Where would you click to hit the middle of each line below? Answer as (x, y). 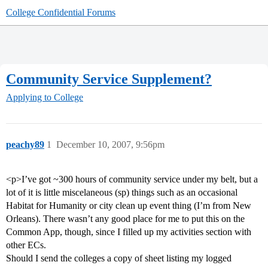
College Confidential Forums (61, 12)
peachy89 (25, 145)
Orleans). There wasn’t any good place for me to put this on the (125, 219)
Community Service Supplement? (109, 79)
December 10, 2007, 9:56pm (110, 145)
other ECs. (26, 245)
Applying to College (45, 98)
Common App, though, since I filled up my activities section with (129, 232)
